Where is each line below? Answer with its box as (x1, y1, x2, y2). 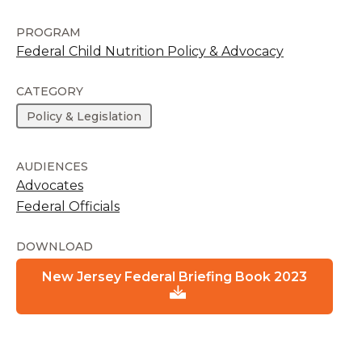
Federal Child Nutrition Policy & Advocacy (16, 44, 284, 59)
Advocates (16, 178, 83, 194)
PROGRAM (16, 25, 81, 40)
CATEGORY (16, 84, 83, 99)
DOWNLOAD (16, 239, 93, 255)
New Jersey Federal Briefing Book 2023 (42, 269, 307, 285)
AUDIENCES (16, 159, 88, 175)
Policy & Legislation (27, 108, 142, 124)
